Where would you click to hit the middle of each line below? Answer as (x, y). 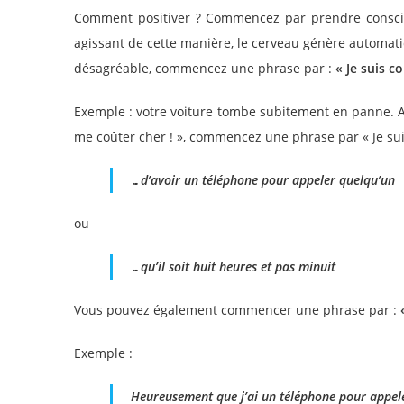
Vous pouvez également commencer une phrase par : (237, 310)
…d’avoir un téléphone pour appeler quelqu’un (263, 180)
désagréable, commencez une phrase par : (205, 68)
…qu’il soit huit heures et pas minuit (233, 266)
